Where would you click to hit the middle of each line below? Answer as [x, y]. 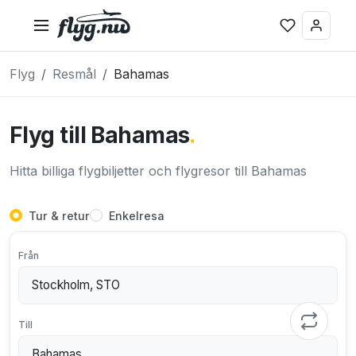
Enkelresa [137, 216]
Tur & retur [59, 216]
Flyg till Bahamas [100, 135]
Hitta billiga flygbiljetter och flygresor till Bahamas [158, 171]
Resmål [74, 74]
